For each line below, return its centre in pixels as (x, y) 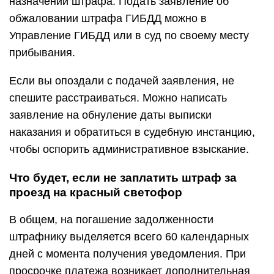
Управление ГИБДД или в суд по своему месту (129, 35)
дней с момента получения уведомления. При (128, 254)
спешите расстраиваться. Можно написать (118, 98)
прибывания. (42, 53)
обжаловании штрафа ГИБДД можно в (108, 18)
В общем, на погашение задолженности (111, 220)
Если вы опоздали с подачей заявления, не (122, 81)
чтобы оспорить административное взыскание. (129, 149)
